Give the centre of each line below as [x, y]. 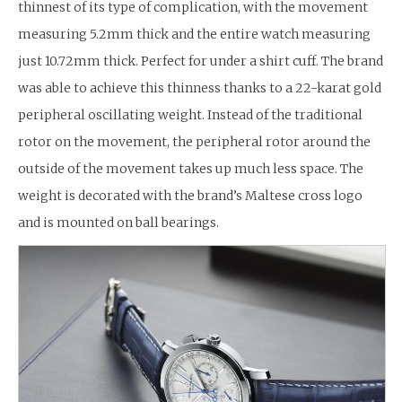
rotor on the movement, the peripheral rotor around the [194, 141]
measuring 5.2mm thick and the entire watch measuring [194, 34]
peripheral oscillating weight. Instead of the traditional [190, 114]
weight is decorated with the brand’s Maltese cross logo [190, 195]
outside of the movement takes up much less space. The [191, 168]
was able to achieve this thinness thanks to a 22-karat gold [200, 87]
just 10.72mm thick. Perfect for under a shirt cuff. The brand [201, 61]
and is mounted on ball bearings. [118, 222]
